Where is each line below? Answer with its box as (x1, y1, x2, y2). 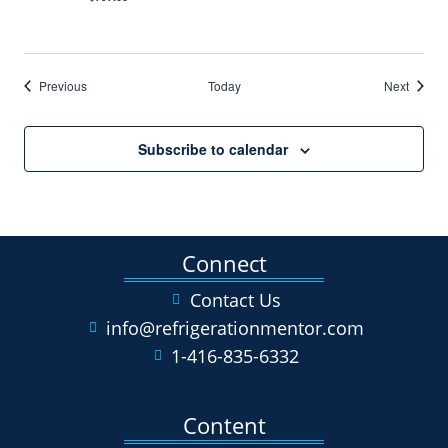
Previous (39, 77, 87, 94)
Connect (181, 248, 267, 279)
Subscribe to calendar (138, 139, 288, 159)
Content (182, 410, 266, 441)
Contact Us (189, 288, 281, 313)
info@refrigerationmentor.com (106, 316, 365, 341)
